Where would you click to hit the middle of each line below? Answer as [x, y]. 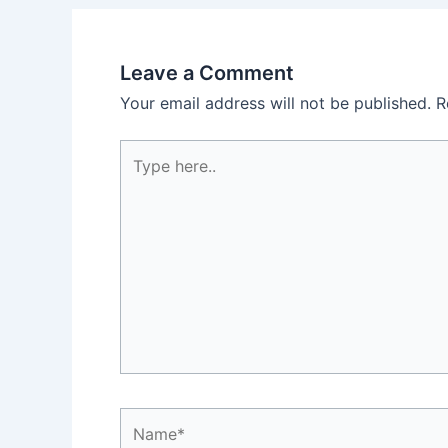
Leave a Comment [207, 72]
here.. [139, 177]
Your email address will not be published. [275, 102]
